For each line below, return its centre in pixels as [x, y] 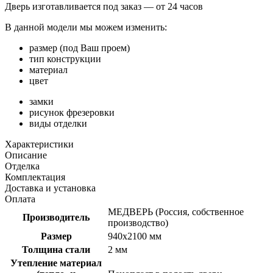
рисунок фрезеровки [72, 112]
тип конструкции [65, 58]
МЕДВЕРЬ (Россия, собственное [176, 211]
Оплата [20, 199]
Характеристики [39, 144]
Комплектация [35, 177]
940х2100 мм [135, 236]
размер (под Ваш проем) [80, 48]
